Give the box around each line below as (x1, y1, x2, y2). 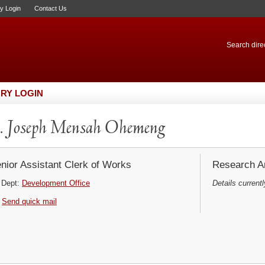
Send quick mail (2, 197, 57, 206)
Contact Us (34, 5, 67, 12)
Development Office (22, 179, 90, 188)
